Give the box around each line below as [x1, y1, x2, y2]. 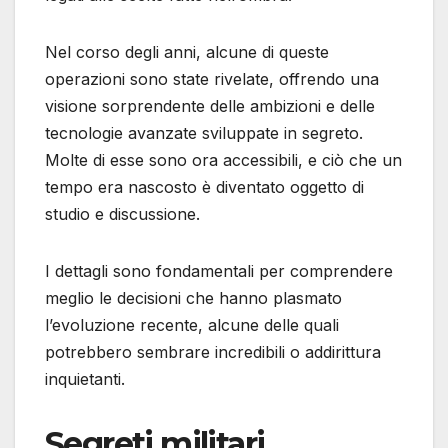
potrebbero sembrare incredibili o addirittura [45, 341, 381, 362]
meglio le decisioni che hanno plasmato [45, 287, 342, 308]
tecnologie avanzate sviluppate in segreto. [45, 122, 363, 143]
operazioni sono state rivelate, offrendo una [45, 68, 379, 89]
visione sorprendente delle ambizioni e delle [45, 95, 375, 116]
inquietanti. [45, 368, 125, 389]
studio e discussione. [45, 203, 200, 224]
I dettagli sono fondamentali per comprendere [45, 260, 393, 281]
